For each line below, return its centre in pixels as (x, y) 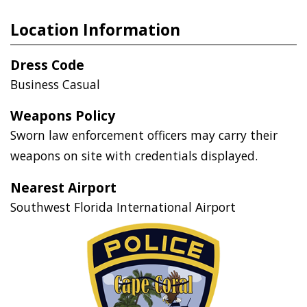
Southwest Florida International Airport (123, 207)
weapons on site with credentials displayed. (134, 156)
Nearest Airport (64, 187)
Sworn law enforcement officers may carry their (144, 135)
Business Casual (56, 84)
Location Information (96, 29)
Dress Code (48, 64)
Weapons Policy (63, 116)
